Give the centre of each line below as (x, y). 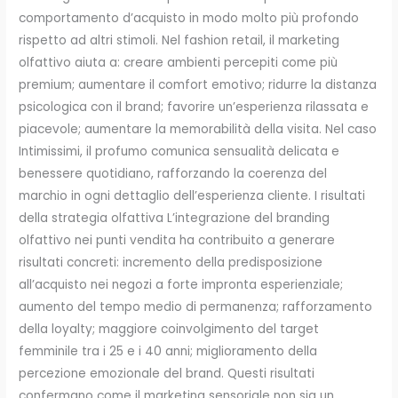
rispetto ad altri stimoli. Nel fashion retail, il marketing (179, 40)
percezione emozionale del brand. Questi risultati (167, 373)
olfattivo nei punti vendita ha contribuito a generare (177, 240)
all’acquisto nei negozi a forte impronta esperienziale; (181, 284)
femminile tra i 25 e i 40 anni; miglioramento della (168, 351)
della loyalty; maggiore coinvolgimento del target (169, 329)
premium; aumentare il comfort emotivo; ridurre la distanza (198, 84)
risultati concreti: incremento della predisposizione (171, 262)
